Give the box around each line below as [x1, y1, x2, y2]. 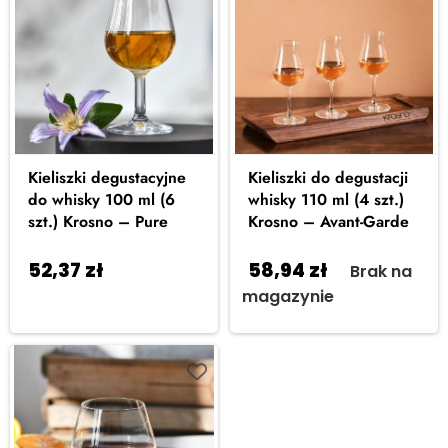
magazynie [242, 285, 334, 308]
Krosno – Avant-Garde [248, 210, 409, 233]
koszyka [22, 285, 90, 308]
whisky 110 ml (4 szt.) [248, 188, 404, 211]
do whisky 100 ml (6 [28, 188, 175, 211]
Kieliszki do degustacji [248, 166, 408, 189]
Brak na [350, 260, 412, 283]
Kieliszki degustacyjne [28, 166, 186, 189]
